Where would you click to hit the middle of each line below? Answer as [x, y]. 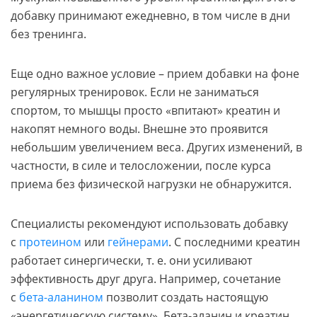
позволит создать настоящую [186, 297]
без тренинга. [48, 34]
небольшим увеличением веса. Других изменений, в [156, 147]
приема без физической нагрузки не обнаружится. [151, 184]
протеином [50, 242]
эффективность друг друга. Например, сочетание [146, 278]
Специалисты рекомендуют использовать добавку [149, 223]
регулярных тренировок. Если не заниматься [135, 92]
